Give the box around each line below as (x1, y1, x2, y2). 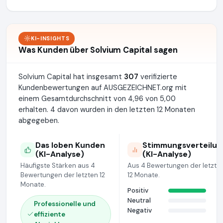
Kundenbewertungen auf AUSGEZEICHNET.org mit (18, 82, 187, 93)
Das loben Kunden (35, 139, 105, 150)
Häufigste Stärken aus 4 (20, 161, 95, 170)
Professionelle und (34, 199, 96, 208)
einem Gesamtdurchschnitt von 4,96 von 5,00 (18, 93, 176, 104)
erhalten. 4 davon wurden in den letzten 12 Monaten (18, 104, 195, 114)
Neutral (127, 196, 151, 205)
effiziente (34, 210, 65, 219)
